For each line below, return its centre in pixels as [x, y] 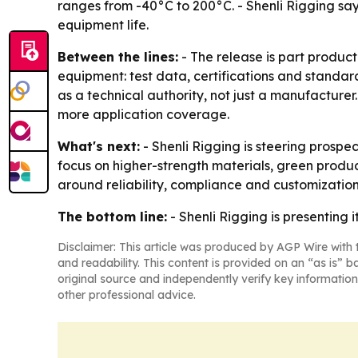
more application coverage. [143, 115]
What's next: [99, 147]
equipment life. [103, 25]
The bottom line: [112, 217]
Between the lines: [118, 57]
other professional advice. [127, 295]
